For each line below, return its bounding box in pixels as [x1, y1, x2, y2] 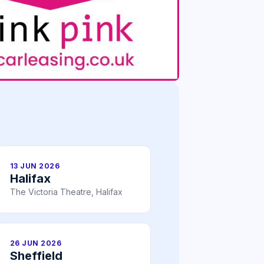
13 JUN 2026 [10, 161, 60, 171]
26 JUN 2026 [10, 239, 62, 248]
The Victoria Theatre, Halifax [10, 187, 123, 197]
